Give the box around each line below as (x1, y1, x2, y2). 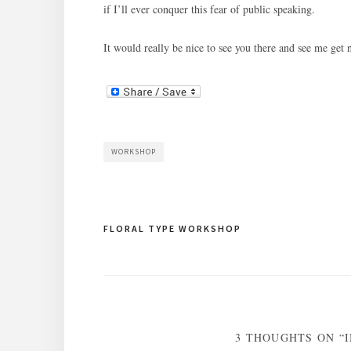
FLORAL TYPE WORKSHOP (103, 222, 241, 234)
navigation (103, 248, 173, 271)
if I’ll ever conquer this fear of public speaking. (103, 2, 315, 17)
